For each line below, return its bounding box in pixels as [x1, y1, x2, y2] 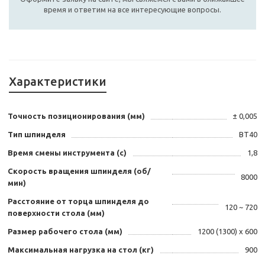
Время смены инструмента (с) [8, 148, 127, 157]
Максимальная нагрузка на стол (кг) [8, 245, 154, 254]
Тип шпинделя [8, 130, 66, 139]
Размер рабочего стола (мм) [8, 227, 122, 236]
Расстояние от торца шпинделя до [8, 197, 149, 206]
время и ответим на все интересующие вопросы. [44, 5, 221, 14]
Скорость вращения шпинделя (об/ [8, 167, 151, 176]
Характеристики [9, 75, 106, 89]
